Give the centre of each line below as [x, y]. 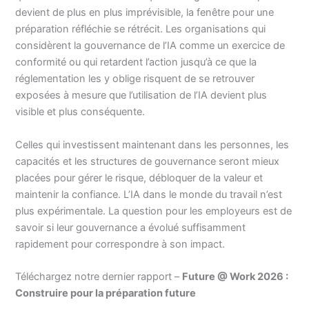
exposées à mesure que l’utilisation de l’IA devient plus [141, 96]
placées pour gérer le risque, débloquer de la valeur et [139, 178]
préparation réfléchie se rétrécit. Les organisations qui [141, 29]
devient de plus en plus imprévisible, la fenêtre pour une [145, 13]
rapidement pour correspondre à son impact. [120, 244]
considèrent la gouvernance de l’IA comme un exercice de [150, 46]
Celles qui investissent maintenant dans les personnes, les [152, 144]
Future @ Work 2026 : [236, 277]
